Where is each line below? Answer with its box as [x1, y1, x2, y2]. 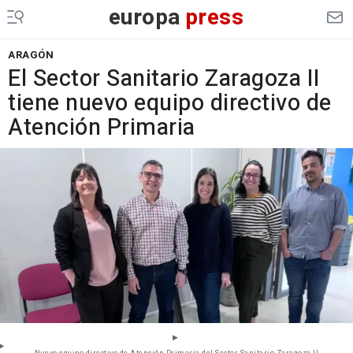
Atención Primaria [8, 111, 195, 144]
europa [108, 2, 181, 34]
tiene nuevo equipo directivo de [8, 87, 332, 120]
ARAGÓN [8, 47, 54, 62]
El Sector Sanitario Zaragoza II [8, 62, 321, 95]
